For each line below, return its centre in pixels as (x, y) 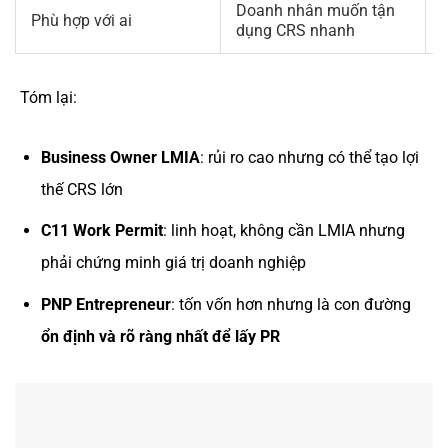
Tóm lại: (48, 97)
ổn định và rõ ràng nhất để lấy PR (160, 337)
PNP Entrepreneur (105, 305)
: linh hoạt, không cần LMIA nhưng (283, 231)
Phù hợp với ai (81, 20)
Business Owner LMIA (120, 157)
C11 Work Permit (101, 231)
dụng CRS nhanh (295, 30)
